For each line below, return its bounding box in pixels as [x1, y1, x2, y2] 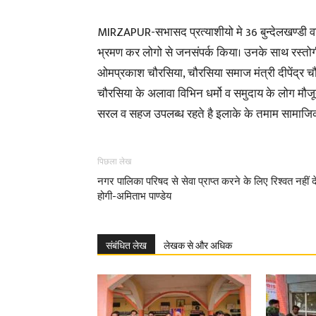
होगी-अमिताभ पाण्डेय [97, 190, 171, 202]
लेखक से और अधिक [164, 240, 232, 251]
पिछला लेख [97, 157, 131, 166]
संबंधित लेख [106, 240, 147, 251]
